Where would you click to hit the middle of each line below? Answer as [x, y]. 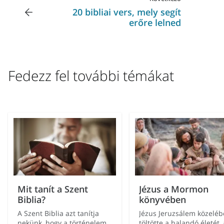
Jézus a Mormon [173, 189]
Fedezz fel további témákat [91, 76]
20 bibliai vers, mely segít [126, 12]
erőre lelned [155, 23]
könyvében [162, 199]
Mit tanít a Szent [53, 189]
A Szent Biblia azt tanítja [58, 213]
